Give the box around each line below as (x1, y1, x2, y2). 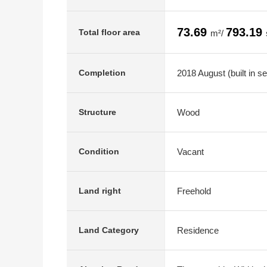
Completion (79, 68, 126, 77)
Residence (177, 225, 219, 235)
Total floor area (79, 27, 140, 37)
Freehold (177, 185, 211, 196)
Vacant (177, 146, 204, 157)
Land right (79, 186, 121, 195)
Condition (79, 147, 119, 156)
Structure (79, 107, 116, 117)
